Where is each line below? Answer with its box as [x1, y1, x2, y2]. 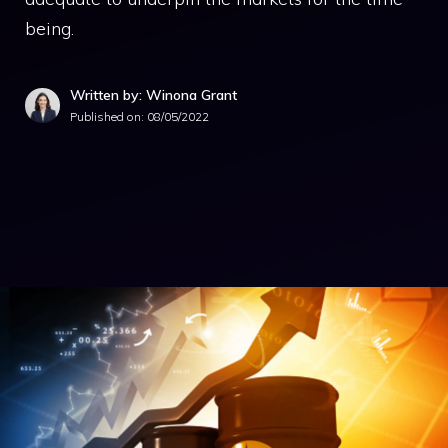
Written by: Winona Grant [70, 86, 237, 104]
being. [25, 17, 74, 40]
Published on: [70, 109, 147, 124]
